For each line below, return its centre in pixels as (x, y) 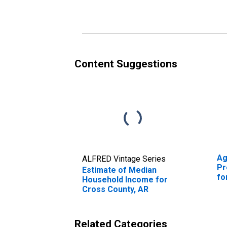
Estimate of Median (119, 170)
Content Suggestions (126, 64)
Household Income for (125, 179)
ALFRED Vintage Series (124, 159)
